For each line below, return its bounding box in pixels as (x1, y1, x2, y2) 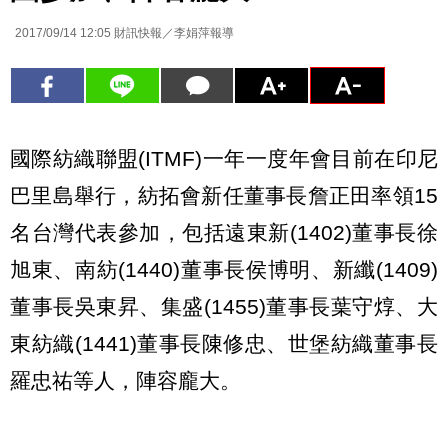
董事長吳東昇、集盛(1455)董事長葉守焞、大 (10, 294, 438, 318)
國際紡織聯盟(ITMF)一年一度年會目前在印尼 (10, 146, 438, 170)
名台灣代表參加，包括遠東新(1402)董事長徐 (10, 220, 438, 244)
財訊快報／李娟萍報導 (111, 26, 234, 40)
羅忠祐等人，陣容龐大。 (10, 368, 241, 392)
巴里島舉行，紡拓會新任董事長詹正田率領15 (10, 183, 438, 207)
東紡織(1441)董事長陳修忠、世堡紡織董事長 (10, 331, 438, 355)
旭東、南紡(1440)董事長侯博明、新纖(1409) (10, 257, 438, 281)
